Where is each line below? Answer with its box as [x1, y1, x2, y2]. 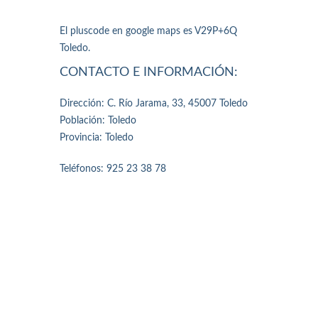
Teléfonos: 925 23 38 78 [60, 163, 166, 174]
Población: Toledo [60, 115, 136, 126]
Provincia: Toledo [60, 132, 133, 143]
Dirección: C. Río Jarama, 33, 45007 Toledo [60, 98, 248, 109]
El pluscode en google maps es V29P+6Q [60, 26, 237, 36]
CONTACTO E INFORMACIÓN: [60, 65, 238, 79]
